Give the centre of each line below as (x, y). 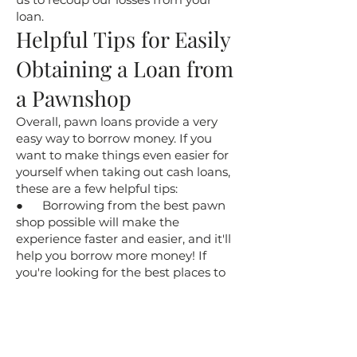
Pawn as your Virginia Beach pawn (119, 306)
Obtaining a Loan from (125, 69)
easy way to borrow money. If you (114, 138)
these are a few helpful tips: (97, 188)
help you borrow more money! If (111, 255)
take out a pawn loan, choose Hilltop (123, 289)
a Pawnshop (74, 98)
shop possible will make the (98, 222)
